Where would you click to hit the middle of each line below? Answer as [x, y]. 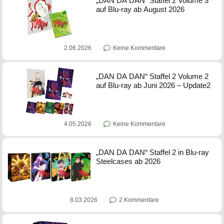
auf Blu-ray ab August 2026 [140, 9]
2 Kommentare [139, 200]
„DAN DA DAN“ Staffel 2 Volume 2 [152, 76]
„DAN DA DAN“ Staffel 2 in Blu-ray [153, 152]
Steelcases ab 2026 [128, 161]
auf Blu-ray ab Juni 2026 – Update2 [153, 85]
